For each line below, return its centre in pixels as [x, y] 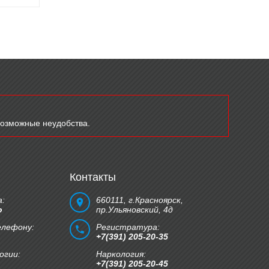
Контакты [93, 177]
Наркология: [121, 254]
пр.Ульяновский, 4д [134, 210]
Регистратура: [128, 227]
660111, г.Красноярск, [140, 200]
